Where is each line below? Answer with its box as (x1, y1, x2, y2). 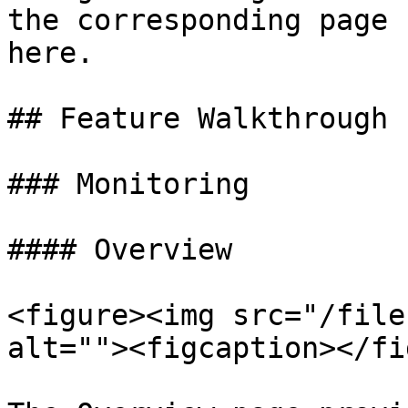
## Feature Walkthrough (7, 102, 388, 135)
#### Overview (7, 233, 232, 266)
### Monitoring (7, 168, 250, 200)
